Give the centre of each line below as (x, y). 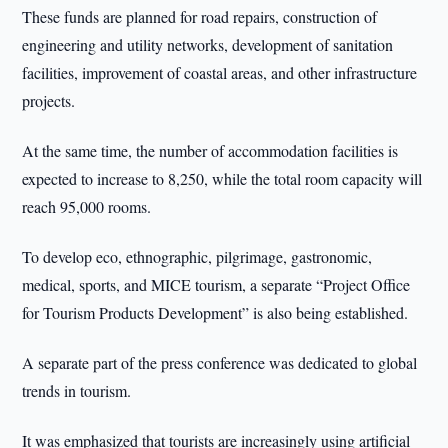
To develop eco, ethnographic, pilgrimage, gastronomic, (197, 256)
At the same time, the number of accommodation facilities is (210, 150)
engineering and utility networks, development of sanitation (208, 44)
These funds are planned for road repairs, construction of (200, 16)
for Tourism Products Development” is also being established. (215, 312)
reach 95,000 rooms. (87, 206)
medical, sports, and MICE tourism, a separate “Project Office (216, 284)
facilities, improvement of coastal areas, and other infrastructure (220, 72)
